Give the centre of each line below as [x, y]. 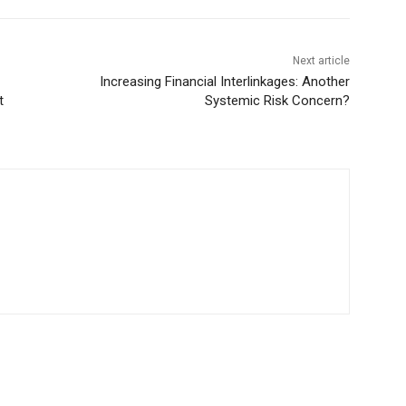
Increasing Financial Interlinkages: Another [224, 81]
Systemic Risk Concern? [277, 100]
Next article [321, 60]
